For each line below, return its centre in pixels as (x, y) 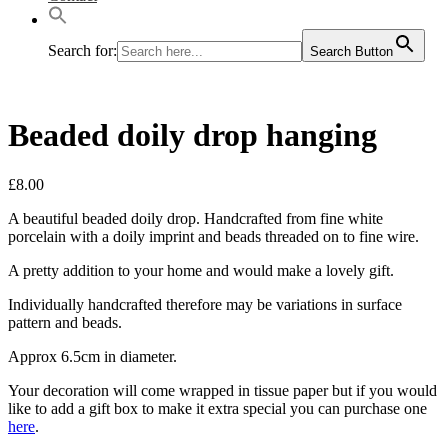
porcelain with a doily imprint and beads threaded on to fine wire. (213, 236)
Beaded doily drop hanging (192, 135)
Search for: (82, 50)
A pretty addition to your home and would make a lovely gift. (201, 270)
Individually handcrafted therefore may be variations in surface (205, 304)
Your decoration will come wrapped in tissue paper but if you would (222, 390)
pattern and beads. (65, 322)
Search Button (351, 51)
